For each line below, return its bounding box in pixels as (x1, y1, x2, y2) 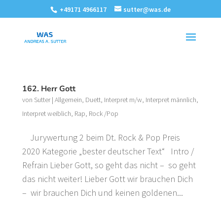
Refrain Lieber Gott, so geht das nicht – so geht (22, 159, 196, 171)
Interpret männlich (145, 95, 196, 104)
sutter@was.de (123, 4, 171, 14)
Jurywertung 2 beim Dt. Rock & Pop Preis (22, 132, 180, 143)
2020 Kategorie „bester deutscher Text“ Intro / (22, 146, 194, 157)
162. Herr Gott (22, 83, 75, 94)
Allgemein (54, 95, 82, 104)
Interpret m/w (104, 95, 142, 104)
